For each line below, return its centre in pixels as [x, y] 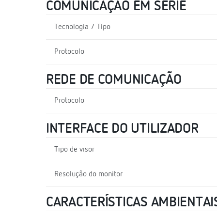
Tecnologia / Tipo [82, 27]
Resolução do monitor [88, 174]
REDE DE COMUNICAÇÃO [114, 80]
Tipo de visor [74, 149]
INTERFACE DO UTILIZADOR [122, 129]
